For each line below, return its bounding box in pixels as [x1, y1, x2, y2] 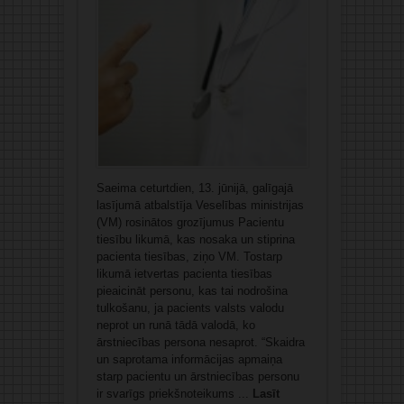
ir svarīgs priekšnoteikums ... [96, 387, 252, 401]
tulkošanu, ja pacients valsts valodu [96, 301, 284, 316]
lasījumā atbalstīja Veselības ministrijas [96, 198, 304, 213]
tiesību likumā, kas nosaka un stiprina [96, 233, 295, 247]
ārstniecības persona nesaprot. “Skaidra [96, 335, 305, 350]
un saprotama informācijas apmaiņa [96, 353, 282, 367]
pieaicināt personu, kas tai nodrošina [96, 284, 288, 298]
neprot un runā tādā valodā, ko [96, 318, 255, 333]
